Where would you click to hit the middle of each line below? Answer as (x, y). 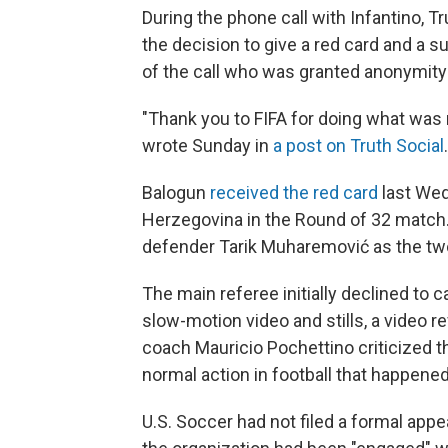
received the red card (294, 193)
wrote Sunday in (207, 146)
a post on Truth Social (358, 146)
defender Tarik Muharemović (255, 247)
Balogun (176, 193)
